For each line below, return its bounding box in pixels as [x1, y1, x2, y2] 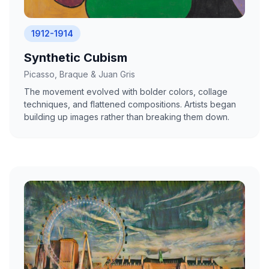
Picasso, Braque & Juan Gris [24, 68, 135, 79]
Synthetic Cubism [24, 50, 127, 65]
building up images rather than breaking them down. [24, 111, 229, 122]
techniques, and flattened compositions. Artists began [24, 98, 236, 109]
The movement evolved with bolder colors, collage [24, 86, 228, 97]
